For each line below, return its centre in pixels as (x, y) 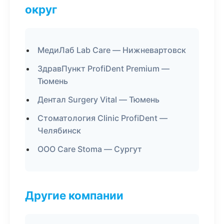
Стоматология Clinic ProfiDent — (102, 118)
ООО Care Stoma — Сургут (90, 149)
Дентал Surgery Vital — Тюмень (98, 99)
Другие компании (74, 195)
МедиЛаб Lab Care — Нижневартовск (112, 50)
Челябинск (59, 130)
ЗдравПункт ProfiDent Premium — (103, 68)
